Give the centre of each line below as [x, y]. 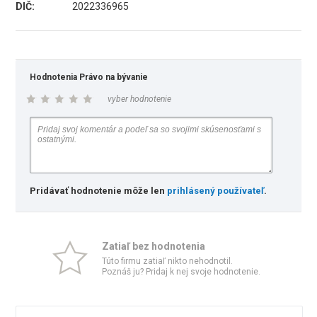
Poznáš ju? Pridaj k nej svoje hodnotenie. [181, 272]
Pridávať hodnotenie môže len [99, 191]
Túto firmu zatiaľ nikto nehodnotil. [167, 261]
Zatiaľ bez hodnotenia [154, 246]
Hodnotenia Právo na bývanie [89, 77]
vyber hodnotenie [140, 99]
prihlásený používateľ [216, 191]
